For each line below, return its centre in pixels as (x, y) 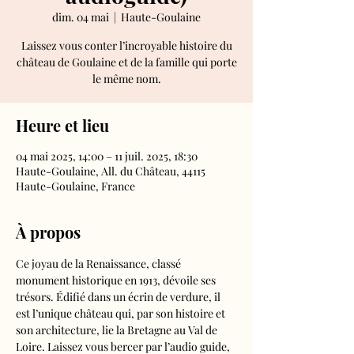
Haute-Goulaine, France (75, 186)
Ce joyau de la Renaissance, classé (100, 264)
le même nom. (126, 79)
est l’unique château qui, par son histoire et (122, 313)
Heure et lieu (62, 125)
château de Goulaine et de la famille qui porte (126, 62)
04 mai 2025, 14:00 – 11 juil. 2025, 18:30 (107, 156)
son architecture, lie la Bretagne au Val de (118, 330)
